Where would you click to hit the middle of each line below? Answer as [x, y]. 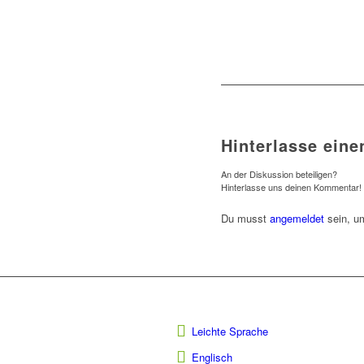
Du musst [245, 219]
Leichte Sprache [230, 331]
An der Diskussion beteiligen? [279, 174]
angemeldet [297, 219]
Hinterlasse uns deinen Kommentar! [291, 187]
